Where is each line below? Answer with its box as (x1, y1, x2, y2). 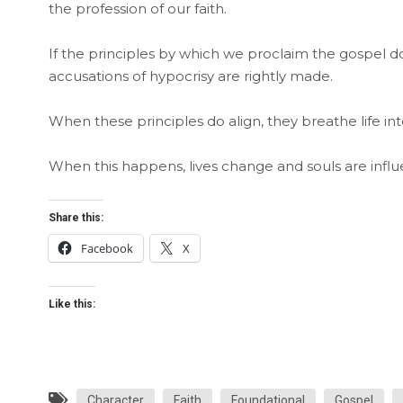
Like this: (48, 297, 95, 310)
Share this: (48, 210, 103, 224)
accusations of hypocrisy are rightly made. (48, 67, 333, 85)
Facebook (80, 239, 133, 256)
